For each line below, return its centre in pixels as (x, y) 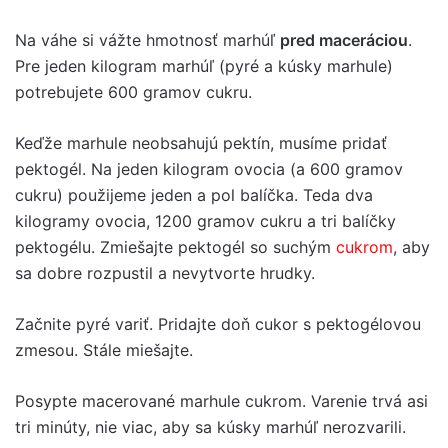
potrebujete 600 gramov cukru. (133, 92)
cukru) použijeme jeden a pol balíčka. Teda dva (194, 195)
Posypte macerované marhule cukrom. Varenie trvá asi (221, 401)
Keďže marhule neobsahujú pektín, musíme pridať (201, 143)
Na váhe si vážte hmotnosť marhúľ (147, 40)
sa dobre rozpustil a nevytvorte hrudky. (165, 273)
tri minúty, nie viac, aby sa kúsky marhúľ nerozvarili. (210, 427)
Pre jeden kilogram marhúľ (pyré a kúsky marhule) (204, 66)
